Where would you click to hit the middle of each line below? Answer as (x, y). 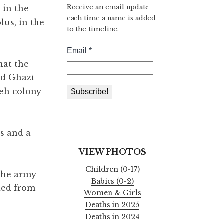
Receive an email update (108, 7)
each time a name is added (111, 18)
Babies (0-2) (112, 181)
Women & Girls (112, 193)
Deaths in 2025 (112, 205)
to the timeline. (93, 29)
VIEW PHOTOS (112, 152)
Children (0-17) (112, 169)
